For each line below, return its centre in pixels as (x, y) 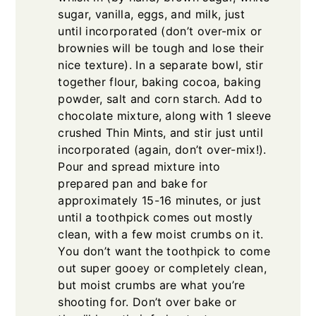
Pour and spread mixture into (139, 167)
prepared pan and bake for (133, 184)
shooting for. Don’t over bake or (147, 302)
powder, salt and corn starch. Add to (160, 99)
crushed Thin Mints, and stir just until (160, 133)
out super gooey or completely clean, (162, 268)
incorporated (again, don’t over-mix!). (162, 150)
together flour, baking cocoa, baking (159, 82)
